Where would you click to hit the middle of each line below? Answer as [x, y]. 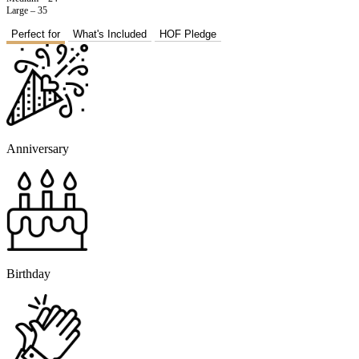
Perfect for [36, 34]
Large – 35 [27, 11]
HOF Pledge [188, 34]
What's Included [110, 34]
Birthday [28, 274]
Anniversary [38, 149]
